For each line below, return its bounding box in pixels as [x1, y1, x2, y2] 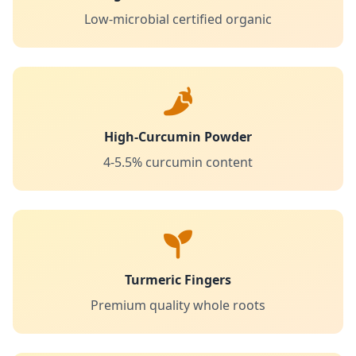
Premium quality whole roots [91, 296, 265, 314]
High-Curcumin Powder [104, 128, 252, 145]
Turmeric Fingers [125, 271, 231, 288]
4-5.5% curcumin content [103, 153, 253, 171]
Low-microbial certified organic [84, 10, 272, 28]
